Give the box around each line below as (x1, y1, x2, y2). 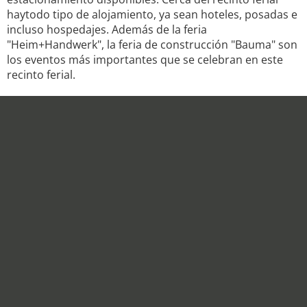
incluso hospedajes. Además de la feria (7, 22, 207, 37)
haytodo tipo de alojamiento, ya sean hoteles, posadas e (7, 7, 297, 22)
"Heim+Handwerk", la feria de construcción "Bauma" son (7, 37, 297, 52)
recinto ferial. (7, 67, 75, 82)
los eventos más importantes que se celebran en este (7, 52, 283, 67)
